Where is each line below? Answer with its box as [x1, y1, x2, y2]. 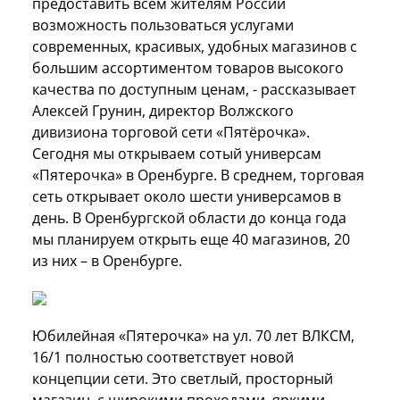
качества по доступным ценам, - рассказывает [32, 79, 356, 99]
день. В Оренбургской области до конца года [32, 207, 346, 228]
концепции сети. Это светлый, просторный [32, 368, 333, 388]
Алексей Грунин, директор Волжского [32, 100, 294, 121]
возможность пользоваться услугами [32, 14, 294, 35]
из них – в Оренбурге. [32, 250, 182, 271]
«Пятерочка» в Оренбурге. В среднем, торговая [32, 164, 364, 185]
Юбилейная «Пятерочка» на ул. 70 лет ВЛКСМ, [32, 325, 354, 346]
